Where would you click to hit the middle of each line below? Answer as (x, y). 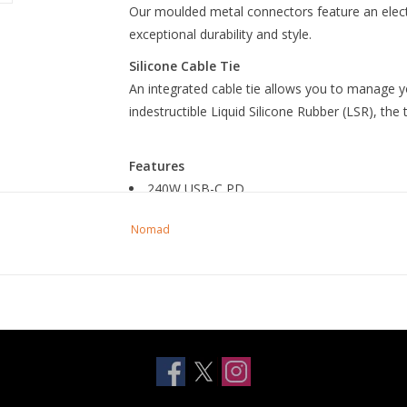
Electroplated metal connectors (239, 234)
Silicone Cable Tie (184, 66)
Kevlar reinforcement (208, 211)
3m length (176, 257)
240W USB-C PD (195, 189)
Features (156, 166)
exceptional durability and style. (220, 34)
